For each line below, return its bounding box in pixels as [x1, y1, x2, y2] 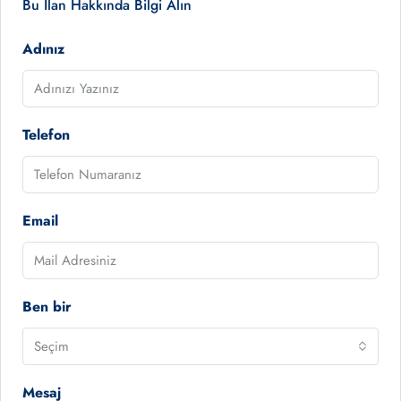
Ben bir [22, 296, 72, 317]
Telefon [22, 124, 70, 145]
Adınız [22, 38, 64, 59]
